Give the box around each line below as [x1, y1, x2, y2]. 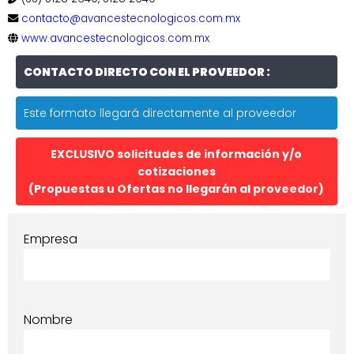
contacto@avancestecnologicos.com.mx [21, 10, 240, 26]
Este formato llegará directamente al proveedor [24, 104, 296, 121]
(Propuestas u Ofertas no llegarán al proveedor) [28, 180, 325, 197]
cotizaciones [137, 163, 216, 179]
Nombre [24, 310, 73, 329]
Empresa [24, 229, 77, 248]
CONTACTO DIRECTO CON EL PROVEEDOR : [24, 63, 270, 80]
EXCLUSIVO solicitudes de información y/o [51, 145, 303, 162]
